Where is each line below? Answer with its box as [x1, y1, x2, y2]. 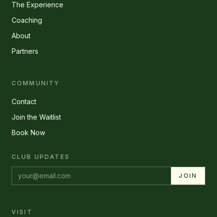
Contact [12, 97, 36, 106]
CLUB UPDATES [12, 153, 70, 160]
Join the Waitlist [12, 113, 61, 121]
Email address [11, 167, 62, 177]
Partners [12, 47, 38, 55]
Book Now [12, 128, 45, 137]
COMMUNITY [12, 79, 60, 87]
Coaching [12, 16, 42, 24]
